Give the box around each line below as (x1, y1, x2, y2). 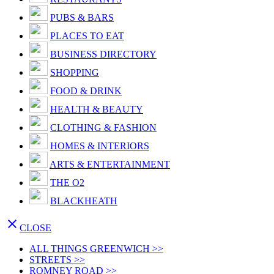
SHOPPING (50, 67, 99, 78)
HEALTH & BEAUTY (50, 104, 143, 114)
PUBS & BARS (50, 12, 114, 23)
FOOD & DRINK (50, 86, 122, 96)
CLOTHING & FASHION (50, 122, 157, 133)
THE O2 (50, 177, 84, 188)
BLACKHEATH (50, 196, 117, 206)
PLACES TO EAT (50, 31, 124, 41)
